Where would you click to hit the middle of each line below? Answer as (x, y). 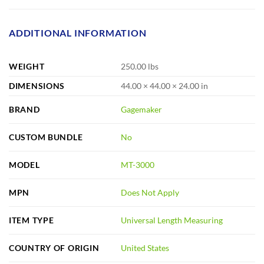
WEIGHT (27, 66)
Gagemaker (142, 110)
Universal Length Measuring (172, 220)
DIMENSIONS (37, 85)
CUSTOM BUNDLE (46, 137)
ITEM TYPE (32, 220)
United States (145, 248)
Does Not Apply (150, 193)
